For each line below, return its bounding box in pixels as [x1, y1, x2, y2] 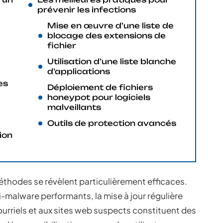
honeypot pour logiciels [47, 93, 150, 102]
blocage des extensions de [47, 31, 166, 40]
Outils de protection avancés [47, 118, 176, 128]
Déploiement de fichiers [47, 83, 153, 92]
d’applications [47, 67, 110, 76]
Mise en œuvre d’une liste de [47, 21, 174, 30]
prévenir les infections [37, 5, 136, 14]
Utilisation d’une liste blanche [47, 57, 176, 66]
